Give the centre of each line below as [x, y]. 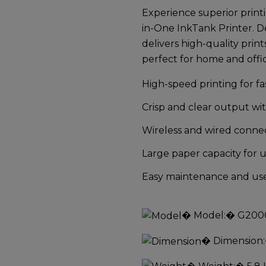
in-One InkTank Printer [197, 28]
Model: [210, 215]
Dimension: [239, 240]
